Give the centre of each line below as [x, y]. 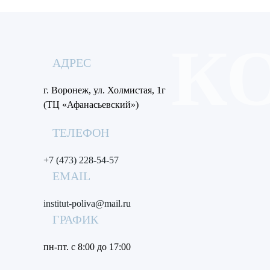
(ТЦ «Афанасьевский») [92, 105]
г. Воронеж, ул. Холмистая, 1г [105, 90]
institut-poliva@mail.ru [87, 204]
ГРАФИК [75, 220]
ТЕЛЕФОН [81, 133]
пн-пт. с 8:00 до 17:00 [87, 247]
